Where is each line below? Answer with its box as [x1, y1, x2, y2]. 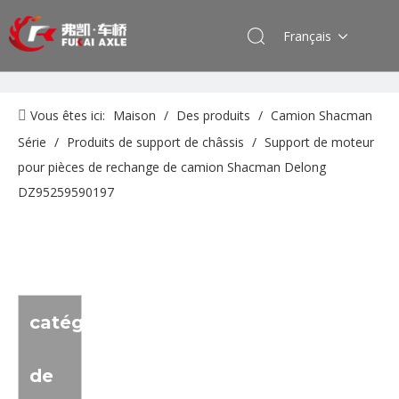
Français [283, 27, 331, 45]
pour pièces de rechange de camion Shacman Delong [18, 159, 326, 175]
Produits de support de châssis [67, 134, 244, 151]
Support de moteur [265, 134, 374, 151]
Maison [113, 107, 156, 124]
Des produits [176, 107, 250, 124]
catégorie [29, 312, 120, 333]
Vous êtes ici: [27, 107, 109, 124]
